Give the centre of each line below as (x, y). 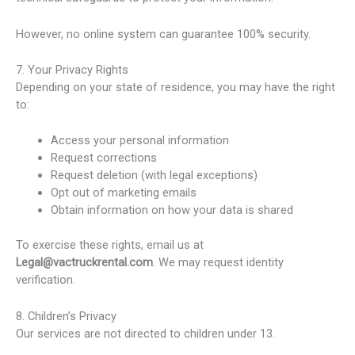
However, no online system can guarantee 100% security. (163, 34)
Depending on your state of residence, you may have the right (176, 88)
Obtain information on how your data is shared (172, 210)
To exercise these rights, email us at (110, 245)
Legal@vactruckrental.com (84, 263)
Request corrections (103, 158)
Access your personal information (139, 141)
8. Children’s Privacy (66, 316)
